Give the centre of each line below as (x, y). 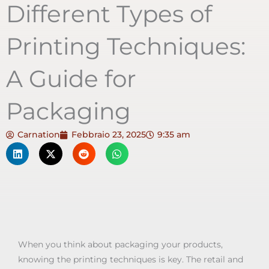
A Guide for (71, 79)
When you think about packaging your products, (120, 245)
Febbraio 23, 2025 (109, 135)
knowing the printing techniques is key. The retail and (131, 260)
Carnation (39, 135)
